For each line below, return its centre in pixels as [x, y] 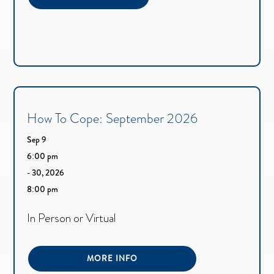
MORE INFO [113, 258]
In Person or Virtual [72, 218]
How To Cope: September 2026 [113, 118]
